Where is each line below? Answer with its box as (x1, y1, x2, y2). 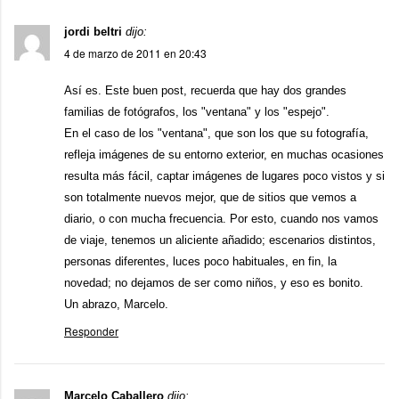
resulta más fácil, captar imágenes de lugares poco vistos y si (64, 169, 385, 183)
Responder (64, 323, 118, 338)
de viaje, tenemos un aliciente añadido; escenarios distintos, (64, 233, 376, 247)
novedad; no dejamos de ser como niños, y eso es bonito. (64, 276, 363, 289)
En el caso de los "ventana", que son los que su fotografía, (64, 126, 369, 140)
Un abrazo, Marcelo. (64, 297, 168, 311)
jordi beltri (64, 25, 122, 38)
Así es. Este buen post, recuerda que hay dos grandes (64, 84, 346, 97)
